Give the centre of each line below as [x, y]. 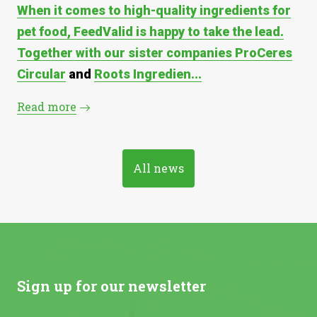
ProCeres [264, 52]
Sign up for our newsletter [111, 286]
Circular [41, 74]
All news [158, 168]
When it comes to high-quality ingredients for [154, 10]
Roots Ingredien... [148, 74]
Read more [47, 106]
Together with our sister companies [126, 52]
